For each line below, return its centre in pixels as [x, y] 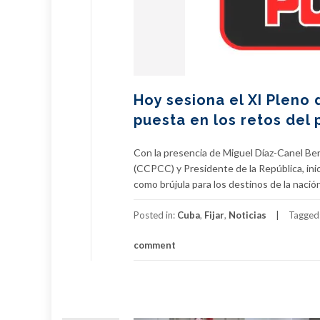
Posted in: [155, 215]
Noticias [247, 215]
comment [155, 245]
